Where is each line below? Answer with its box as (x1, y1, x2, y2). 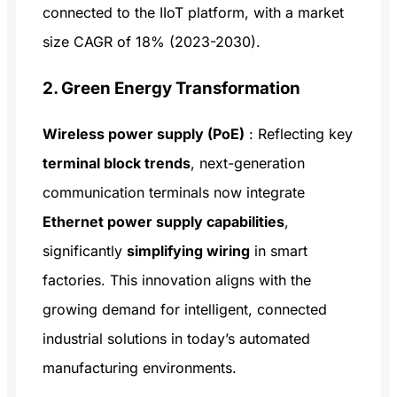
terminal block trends (43, 153, 191, 172)
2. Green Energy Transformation (43, 77, 300, 98)
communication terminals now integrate (43, 183, 305, 201)
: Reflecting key (245, 124, 353, 143)
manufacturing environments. (43, 358, 237, 377)
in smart (250, 241, 307, 260)
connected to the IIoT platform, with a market (43, 4, 344, 22)
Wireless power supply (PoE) (43, 124, 245, 143)
